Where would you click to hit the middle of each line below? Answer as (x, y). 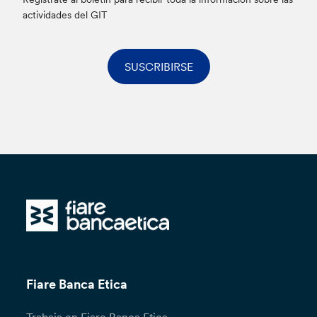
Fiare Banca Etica (77, 285)
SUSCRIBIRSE (158, 66)
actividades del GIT (65, 15)
